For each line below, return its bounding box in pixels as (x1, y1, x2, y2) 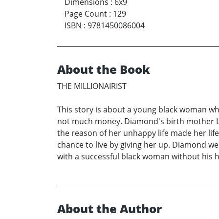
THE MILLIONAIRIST (57, 80, 127, 91)
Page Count (65, 8, 107, 19)
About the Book (57, 61, 150, 77)
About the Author (57, 200, 162, 217)
